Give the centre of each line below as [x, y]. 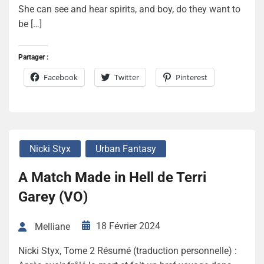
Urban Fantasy [126, 149]
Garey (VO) [53, 197]
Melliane [52, 227]
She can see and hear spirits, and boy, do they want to [129, 9]
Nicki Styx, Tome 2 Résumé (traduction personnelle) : [128, 251]
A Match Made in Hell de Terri [112, 178]
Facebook [61, 77]
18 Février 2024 [128, 226]
